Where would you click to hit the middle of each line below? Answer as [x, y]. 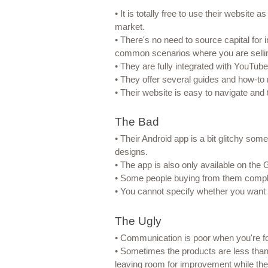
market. [130, 27]
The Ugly [138, 221]
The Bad [137, 122]
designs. [131, 152]
